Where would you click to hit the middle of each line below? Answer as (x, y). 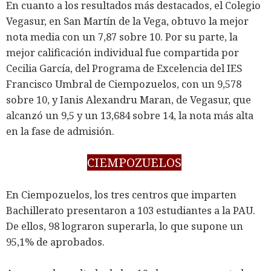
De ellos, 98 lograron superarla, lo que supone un (125, 226)
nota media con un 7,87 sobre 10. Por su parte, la (122, 36)
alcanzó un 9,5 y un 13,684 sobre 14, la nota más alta (130, 115)
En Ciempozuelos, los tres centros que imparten (121, 194)
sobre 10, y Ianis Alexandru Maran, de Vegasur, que (129, 99)
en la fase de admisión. (60, 131)
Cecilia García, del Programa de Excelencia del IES (124, 68)
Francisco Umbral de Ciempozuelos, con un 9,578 (124, 83)
